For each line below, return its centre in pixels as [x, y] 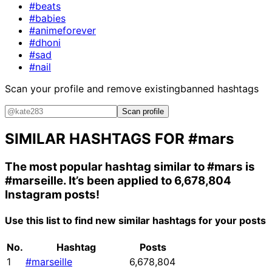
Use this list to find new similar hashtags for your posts [135, 221]
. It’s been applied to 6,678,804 [147, 180]
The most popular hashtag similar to [106, 166]
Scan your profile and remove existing [93, 88]
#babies [47, 18]
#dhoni [45, 42]
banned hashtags [219, 88]
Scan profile [143, 111]
